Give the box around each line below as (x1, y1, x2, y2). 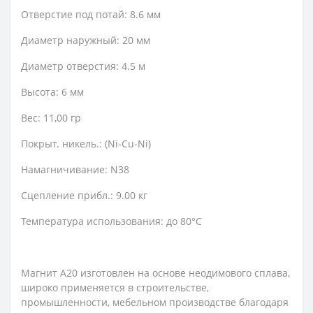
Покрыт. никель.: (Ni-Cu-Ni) (21, 137, 151, 150)
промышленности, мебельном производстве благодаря (21, 296, 289, 309)
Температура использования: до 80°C (21, 214, 202, 228)
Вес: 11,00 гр (21, 111, 81, 124)
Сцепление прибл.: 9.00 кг (21, 189, 147, 202)
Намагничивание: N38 (21, 163, 129, 176)
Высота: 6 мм (21, 85, 84, 99)
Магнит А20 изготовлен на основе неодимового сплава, (21, 266, 290, 279)
